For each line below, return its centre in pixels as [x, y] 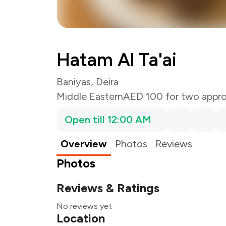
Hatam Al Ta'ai [117, 60]
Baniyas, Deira [88, 82]
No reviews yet [84, 206]
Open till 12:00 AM [108, 120]
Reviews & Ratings [108, 188]
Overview [84, 144]
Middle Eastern [90, 96]
